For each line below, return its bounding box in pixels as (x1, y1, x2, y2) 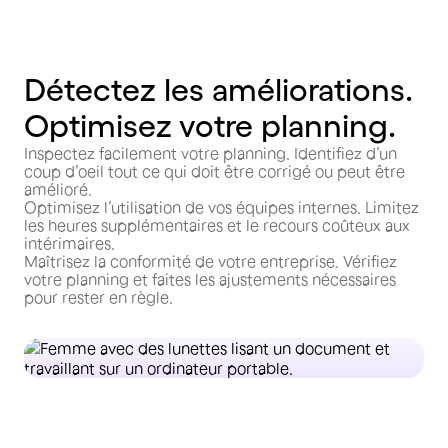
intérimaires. (24, 234, 115, 252)
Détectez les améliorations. (24, 72, 413, 107)
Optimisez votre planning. (24, 108, 396, 143)
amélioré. (24, 180, 92, 198)
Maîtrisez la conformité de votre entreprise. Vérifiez (24, 252, 397, 270)
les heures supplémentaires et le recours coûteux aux (24, 216, 410, 234)
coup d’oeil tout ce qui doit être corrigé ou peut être (24, 162, 405, 180)
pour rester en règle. (24, 288, 173, 306)
